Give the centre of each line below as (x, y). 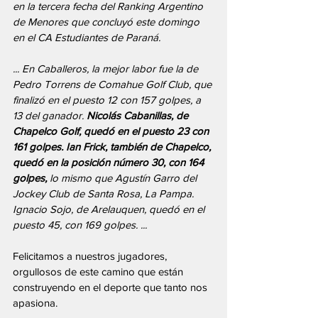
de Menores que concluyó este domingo (108, 22)
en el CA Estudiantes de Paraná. (88, 37)
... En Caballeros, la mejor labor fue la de (107, 68)
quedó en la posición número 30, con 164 (110, 162)
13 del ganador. (50, 115)
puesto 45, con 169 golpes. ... (80, 225)
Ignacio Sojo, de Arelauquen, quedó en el (110, 209)
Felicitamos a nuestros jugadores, (91, 256)
